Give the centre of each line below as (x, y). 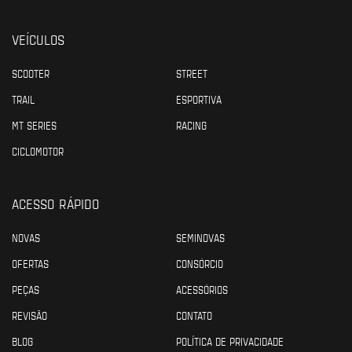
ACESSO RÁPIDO (55, 203)
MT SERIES (34, 125)
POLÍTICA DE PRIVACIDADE (230, 341)
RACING (191, 125)
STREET (192, 73)
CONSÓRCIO (200, 263)
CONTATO (194, 315)
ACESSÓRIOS (202, 289)
